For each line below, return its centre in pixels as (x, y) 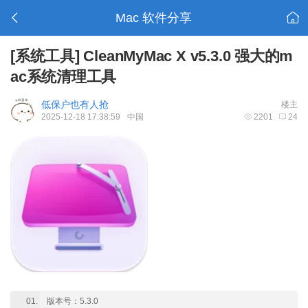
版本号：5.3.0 (73, 301)
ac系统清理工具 (64, 77)
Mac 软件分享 (154, 18)
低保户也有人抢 (75, 104)
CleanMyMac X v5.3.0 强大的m (186, 56)
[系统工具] (45, 56)
